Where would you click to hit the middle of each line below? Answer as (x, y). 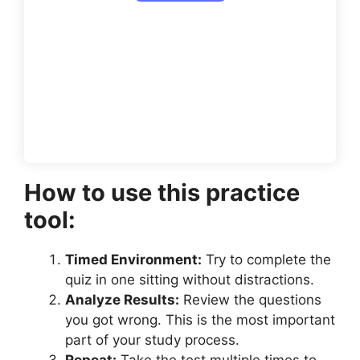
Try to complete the (266, 259)
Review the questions (250, 299)
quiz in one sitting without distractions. (190, 279)
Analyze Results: (122, 299)
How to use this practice (162, 192)
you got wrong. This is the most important (200, 319)
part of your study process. (152, 340)
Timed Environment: (133, 259)
